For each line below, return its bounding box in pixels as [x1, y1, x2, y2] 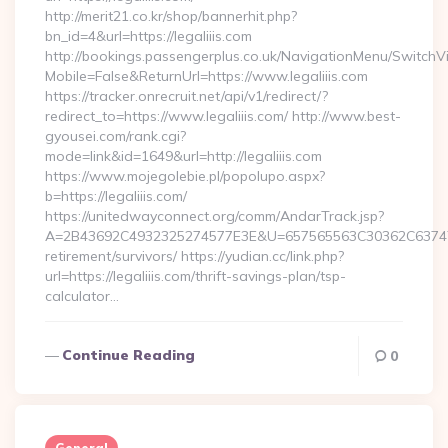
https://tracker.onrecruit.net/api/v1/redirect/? [45, 87, 328, 105]
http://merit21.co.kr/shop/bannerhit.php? [45, 7, 297, 25]
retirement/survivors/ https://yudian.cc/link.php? [45, 247, 344, 265]
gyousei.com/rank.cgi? [45, 127, 186, 145]
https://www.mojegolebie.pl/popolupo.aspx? [45, 167, 325, 185]
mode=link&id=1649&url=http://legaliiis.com [45, 147, 322, 165]
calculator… [45, 287, 119, 305]
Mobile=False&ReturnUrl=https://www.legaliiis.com [45, 67, 368, 85]
